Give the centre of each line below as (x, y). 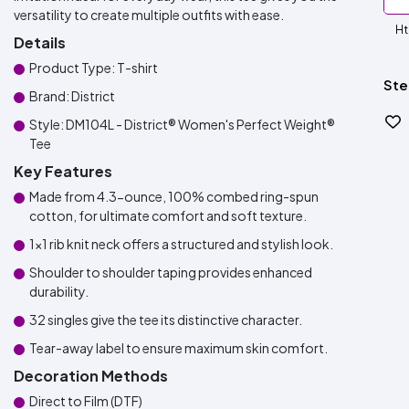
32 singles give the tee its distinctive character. (166, 320)
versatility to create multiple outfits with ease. (149, 15)
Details (40, 42)
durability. (59, 291)
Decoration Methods (91, 376)
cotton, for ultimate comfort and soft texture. (168, 215)
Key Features (63, 171)
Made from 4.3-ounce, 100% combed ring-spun (174, 196)
